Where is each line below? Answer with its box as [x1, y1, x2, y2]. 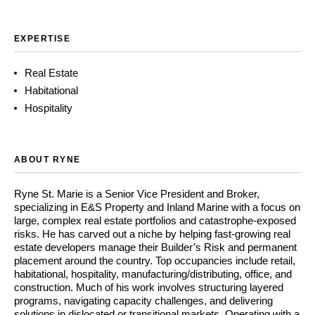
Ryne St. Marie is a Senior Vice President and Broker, [14, 188, 259, 200]
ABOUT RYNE [14, 155, 81, 165]
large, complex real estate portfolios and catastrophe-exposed [14, 214, 296, 226]
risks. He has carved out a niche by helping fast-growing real [14, 228, 290, 240]
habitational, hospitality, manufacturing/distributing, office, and [14, 268, 292, 280]
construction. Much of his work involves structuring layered [14, 281, 283, 293]
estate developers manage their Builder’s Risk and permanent [14, 241, 297, 253]
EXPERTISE [14, 34, 70, 44]
